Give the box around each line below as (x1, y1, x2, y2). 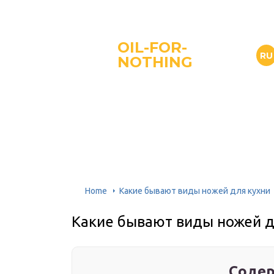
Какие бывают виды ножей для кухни (119, 185, 270, 196)
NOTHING (117, 53, 193, 71)
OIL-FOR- (117, 39, 187, 56)
